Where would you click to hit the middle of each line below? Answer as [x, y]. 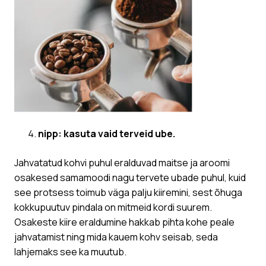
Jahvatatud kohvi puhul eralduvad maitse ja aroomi [122, 163]
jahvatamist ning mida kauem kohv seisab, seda [116, 237]
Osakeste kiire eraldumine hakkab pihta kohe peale [124, 222]
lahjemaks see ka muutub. [70, 252]
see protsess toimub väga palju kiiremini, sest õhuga [128, 193]
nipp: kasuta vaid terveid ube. [107, 134]
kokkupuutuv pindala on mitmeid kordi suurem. [113, 208]
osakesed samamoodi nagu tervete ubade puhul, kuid [130, 178]
